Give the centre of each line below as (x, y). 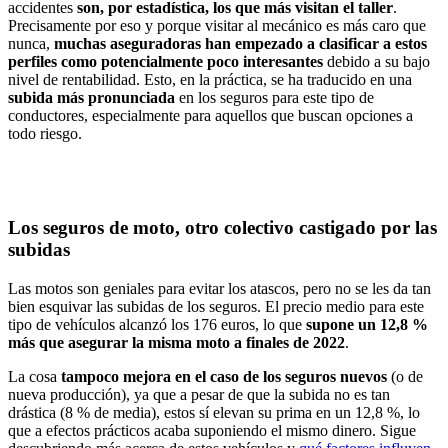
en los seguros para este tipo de (276, 97)
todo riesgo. (45, 133)
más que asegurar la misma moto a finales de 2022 (176, 343)
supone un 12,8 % (367, 325)
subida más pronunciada (93, 97)
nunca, (31, 43)
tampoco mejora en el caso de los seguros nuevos (226, 377)
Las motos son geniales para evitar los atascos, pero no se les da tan (219, 289)
